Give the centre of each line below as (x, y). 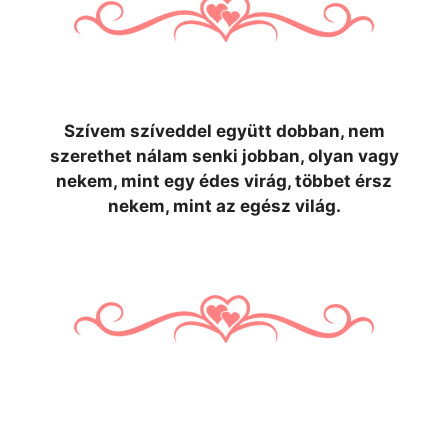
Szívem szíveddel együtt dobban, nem (224, 130)
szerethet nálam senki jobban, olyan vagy (224, 155)
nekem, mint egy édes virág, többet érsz (224, 180)
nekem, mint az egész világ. (224, 205)
